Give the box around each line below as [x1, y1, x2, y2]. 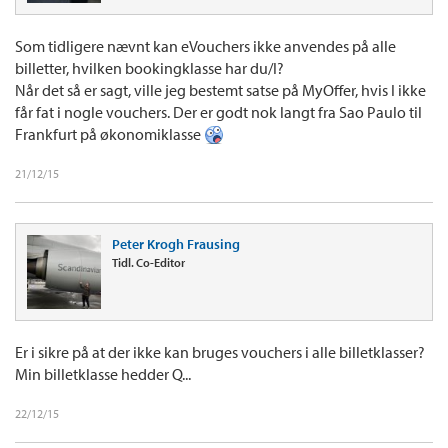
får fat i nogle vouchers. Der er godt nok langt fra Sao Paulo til [15, 101, 422, 122]
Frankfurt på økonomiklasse [15, 123, 204, 144]
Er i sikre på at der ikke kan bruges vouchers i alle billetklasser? [15, 341, 425, 362]
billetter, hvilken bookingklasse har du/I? [15, 57, 284, 78]
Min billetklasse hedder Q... [15, 363, 191, 384]
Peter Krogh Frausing [112, 234, 240, 253]
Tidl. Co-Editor [112, 254, 185, 270]
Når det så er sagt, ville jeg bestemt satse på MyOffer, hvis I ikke [15, 79, 426, 100]
